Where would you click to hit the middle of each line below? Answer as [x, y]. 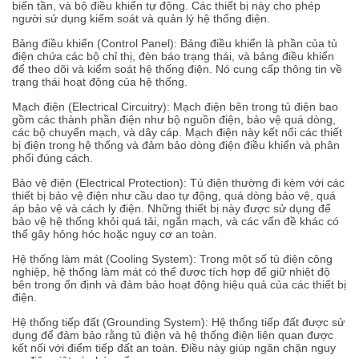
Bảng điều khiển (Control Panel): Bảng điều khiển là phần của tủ [175, 43]
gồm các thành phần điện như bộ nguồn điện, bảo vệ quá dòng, [174, 119]
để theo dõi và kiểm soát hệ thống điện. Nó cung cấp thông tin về [177, 69]
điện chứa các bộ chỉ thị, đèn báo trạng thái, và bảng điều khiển [173, 56]
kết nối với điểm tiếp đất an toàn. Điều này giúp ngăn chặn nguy [174, 348]
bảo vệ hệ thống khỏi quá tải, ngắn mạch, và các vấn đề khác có [175, 221]
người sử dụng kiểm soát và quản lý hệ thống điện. [141, 18]
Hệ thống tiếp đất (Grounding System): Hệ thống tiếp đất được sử [178, 322]
